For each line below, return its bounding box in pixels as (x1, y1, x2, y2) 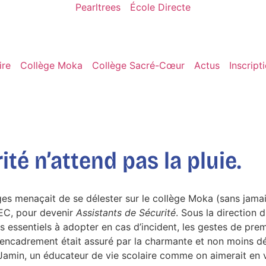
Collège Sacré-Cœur (92, 59, 185, 71)
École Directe (130, 1, 191, 13)
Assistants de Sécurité (76, 207, 176, 218)
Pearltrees (75, 1, 121, 13)
